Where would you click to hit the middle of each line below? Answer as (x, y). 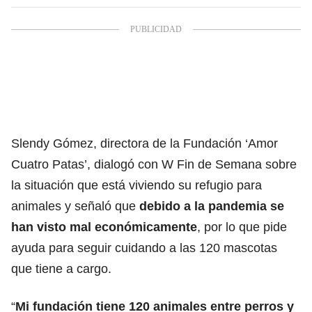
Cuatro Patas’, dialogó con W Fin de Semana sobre (154, 164)
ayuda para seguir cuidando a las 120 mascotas (144, 248)
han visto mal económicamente (104, 227)
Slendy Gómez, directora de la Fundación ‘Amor (145, 143)
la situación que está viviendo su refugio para (136, 185)
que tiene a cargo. (61, 268)
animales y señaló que (75, 206)
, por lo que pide (242, 227)
